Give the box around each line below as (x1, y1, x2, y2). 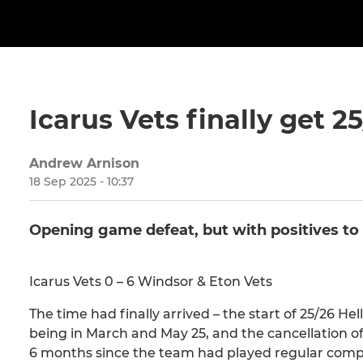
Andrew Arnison (29, 156, 139, 172)
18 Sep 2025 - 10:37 (29, 174, 134, 190)
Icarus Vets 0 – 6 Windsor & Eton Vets (29, 274, 272, 290)
